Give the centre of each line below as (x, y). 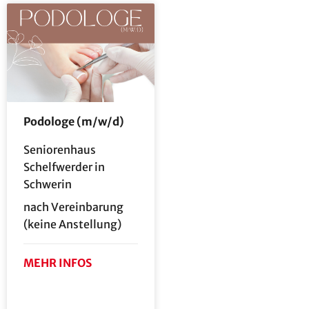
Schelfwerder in (64, 167)
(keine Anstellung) (72, 224)
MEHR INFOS (58, 262)
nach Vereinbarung (73, 207)
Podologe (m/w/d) (74, 121)
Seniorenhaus (60, 149)
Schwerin (48, 184)
